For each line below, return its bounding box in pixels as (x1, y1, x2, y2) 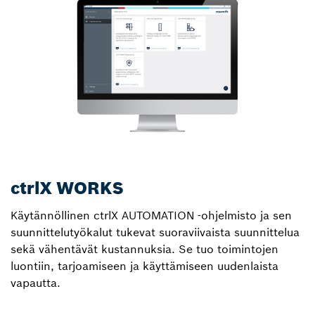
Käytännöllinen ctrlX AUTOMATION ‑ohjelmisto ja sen (11, 208, 292, 222)
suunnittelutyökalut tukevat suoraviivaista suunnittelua (11, 225, 300, 239)
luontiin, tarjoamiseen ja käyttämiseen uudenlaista (11, 259, 278, 273)
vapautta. (11, 276, 60, 290)
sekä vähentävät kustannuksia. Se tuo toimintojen (11, 242, 278, 256)
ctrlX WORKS (11, 177, 124, 199)
